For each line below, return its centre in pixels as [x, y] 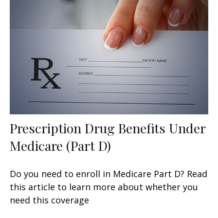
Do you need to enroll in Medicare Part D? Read [109, 174]
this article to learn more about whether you [104, 187]
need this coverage [49, 200]
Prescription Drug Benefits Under [108, 128]
